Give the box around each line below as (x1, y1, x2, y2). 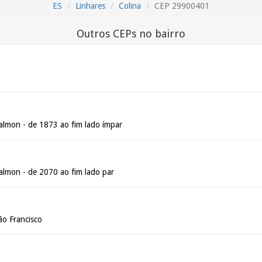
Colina (119, 1, 141, 11)
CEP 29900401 (154, 1, 209, 11)
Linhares (75, 1, 105, 11)
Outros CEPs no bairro (77, 27, 185, 40)
